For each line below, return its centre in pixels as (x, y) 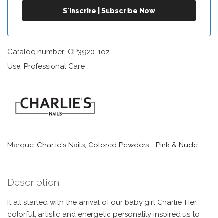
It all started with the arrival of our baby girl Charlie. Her (102, 202)
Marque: (22, 145)
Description (33, 182)
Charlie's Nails (61, 145)
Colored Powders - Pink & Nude (143, 145)
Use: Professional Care (46, 66)
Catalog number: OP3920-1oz (58, 52)
